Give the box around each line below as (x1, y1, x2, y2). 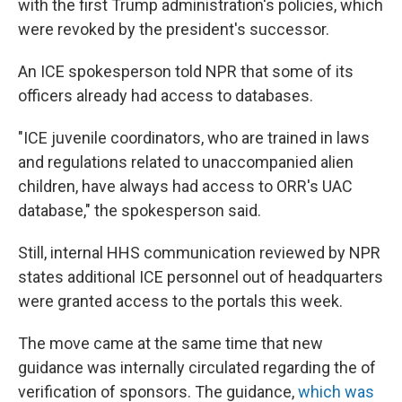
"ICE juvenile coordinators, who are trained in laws (18, 128, 370, 147)
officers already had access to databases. (18, 86, 313, 105)
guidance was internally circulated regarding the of (18, 358, 376, 377)
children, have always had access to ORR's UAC (18, 177, 353, 196)
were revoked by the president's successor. (18, 20, 329, 39)
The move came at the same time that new (18, 334, 323, 353)
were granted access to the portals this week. (18, 292, 343, 310)
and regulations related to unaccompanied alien (18, 153, 354, 171)
